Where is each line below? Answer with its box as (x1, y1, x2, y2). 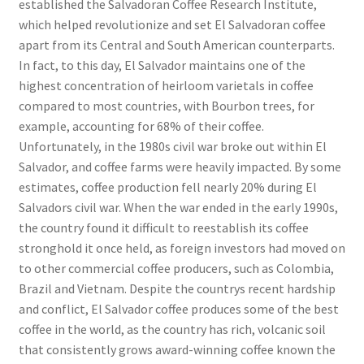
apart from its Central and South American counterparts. (18, 36, 335, 53)
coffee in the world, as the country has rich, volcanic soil (18, 320, 326, 337)
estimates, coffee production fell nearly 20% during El (18, 178, 317, 195)
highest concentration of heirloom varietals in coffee (18, 76, 314, 93)
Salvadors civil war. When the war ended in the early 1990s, (18, 198, 338, 215)
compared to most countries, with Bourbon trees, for (18, 97, 314, 114)
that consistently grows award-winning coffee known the (18, 340, 336, 357)
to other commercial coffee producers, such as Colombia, (18, 259, 334, 276)
